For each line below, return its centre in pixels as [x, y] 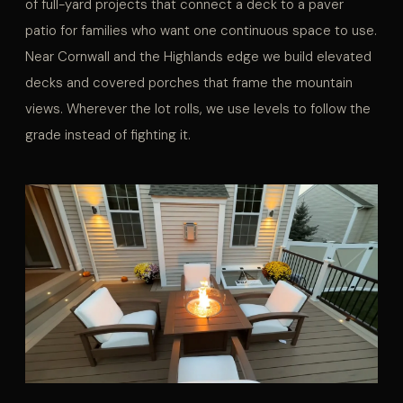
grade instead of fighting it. [108, 135]
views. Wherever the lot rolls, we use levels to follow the [198, 109]
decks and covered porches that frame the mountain [189, 83]
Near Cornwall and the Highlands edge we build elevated [198, 57]
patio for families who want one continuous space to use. [201, 31]
